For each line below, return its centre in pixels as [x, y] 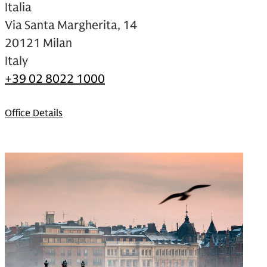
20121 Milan [38, 43]
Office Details [34, 113]
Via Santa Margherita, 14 [71, 25]
